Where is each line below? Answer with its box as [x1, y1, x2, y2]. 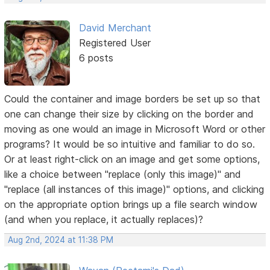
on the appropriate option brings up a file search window [4, 198, 258, 211]
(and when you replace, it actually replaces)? [4, 213, 204, 226]
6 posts [78, 52, 113, 64]
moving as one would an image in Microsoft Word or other [4, 123, 266, 136]
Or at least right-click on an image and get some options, [4, 153, 260, 166]
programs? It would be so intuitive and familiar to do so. [4, 138, 256, 151]
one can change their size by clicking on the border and [4, 108, 254, 121]
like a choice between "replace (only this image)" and [4, 168, 242, 181]
